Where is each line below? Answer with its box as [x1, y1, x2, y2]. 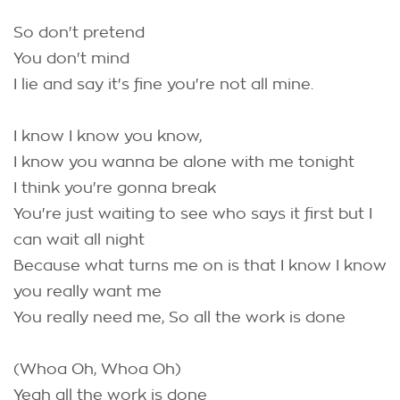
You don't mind [13, 51, 129, 66]
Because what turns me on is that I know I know [13, 258, 387, 273]
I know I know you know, [13, 129, 202, 144]
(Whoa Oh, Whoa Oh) [13, 362, 181, 377]
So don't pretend [13, 25, 145, 40]
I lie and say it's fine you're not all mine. [13, 77, 313, 92]
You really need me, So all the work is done [13, 310, 346, 325]
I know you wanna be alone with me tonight [13, 154, 354, 170]
